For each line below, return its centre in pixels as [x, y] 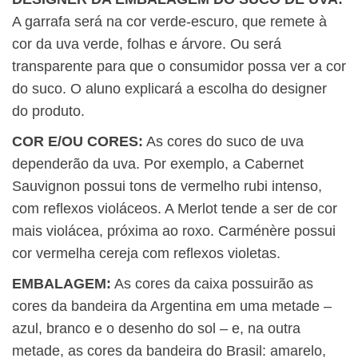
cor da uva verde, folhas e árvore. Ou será [147, 44]
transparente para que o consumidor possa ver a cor [179, 67]
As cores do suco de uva [223, 142]
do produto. [48, 111]
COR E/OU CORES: [78, 142]
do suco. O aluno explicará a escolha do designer [169, 89]
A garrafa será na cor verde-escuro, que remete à [169, 22]
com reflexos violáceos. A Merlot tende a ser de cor [175, 209]
